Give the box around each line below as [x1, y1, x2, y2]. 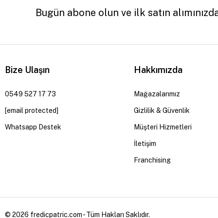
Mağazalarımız [133, 90, 180, 98]
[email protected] [5, 107, 58, 114]
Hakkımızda [133, 65, 182, 75]
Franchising [133, 156, 171, 164]
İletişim [133, 140, 156, 147]
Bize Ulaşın [5, 65, 50, 75]
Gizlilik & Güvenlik [133, 107, 190, 114]
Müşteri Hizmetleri [133, 123, 192, 131]
